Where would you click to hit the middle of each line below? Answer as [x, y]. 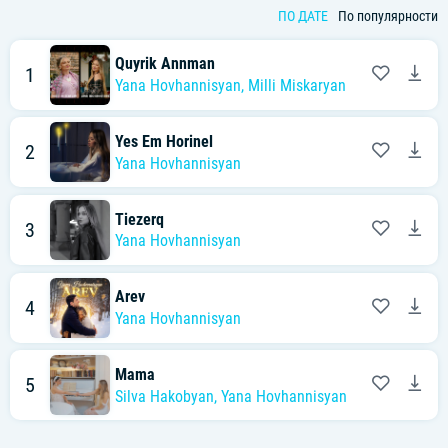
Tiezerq [139, 219]
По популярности [388, 16]
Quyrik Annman [165, 64]
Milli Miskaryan [297, 86]
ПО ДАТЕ [303, 16]
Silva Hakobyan [164, 396]
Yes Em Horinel [164, 142]
